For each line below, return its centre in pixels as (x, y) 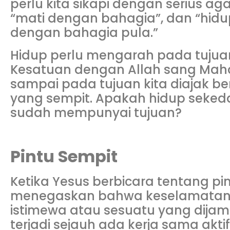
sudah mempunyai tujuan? (96, 113)
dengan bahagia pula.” (84, 33)
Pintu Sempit (64, 156)
